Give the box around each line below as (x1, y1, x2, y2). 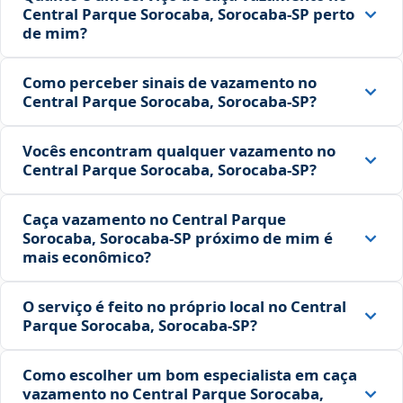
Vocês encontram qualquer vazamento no (22, 140, 336, 162)
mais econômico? (22, 246, 151, 268)
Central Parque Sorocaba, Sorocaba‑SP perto (22, 4, 354, 25)
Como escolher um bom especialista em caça (22, 364, 357, 386)
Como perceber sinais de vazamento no (22, 72, 317, 94)
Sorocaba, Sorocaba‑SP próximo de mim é (22, 228, 333, 249)
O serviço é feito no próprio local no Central (22, 296, 346, 318)
